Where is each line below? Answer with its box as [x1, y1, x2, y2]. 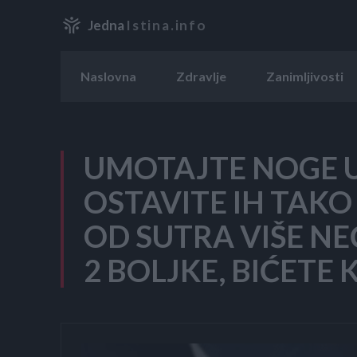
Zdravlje [176, 68, 226, 84]
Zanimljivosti [266, 68, 343, 84]
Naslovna [80, 68, 136, 84]
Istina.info [126, 17, 207, 34]
